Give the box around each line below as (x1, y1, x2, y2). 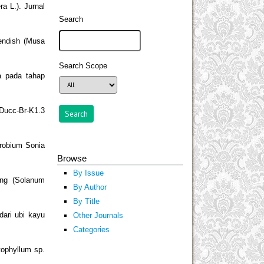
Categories (72, 225, 110, 234)
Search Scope (59, 61, 108, 70)
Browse (57, 153, 87, 163)
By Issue (72, 168, 104, 177)
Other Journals (72, 210, 123, 220)
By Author (72, 182, 107, 192)
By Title (72, 196, 100, 206)
